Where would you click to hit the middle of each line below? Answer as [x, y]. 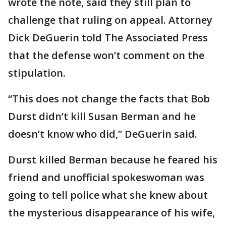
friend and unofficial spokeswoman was [106, 178]
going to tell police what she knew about [108, 195]
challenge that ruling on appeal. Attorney [110, 20]
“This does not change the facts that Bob [109, 99]
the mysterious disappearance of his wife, [111, 213]
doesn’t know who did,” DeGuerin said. [103, 134]
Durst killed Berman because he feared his [113, 160]
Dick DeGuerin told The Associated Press [108, 38]
